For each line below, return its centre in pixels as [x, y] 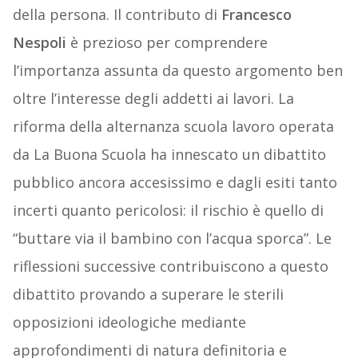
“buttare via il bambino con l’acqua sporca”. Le [172, 239]
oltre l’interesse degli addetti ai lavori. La [153, 99]
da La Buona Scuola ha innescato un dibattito [169, 155]
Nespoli [39, 43]
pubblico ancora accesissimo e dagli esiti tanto [175, 183]
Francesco [256, 15]
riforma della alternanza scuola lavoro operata [173, 127]
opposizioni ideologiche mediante [129, 322]
